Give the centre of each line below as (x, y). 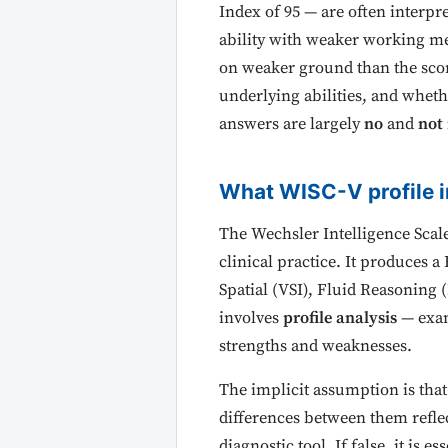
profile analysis (339, 318)
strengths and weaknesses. (315, 346)
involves (250, 318)
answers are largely (291, 125)
